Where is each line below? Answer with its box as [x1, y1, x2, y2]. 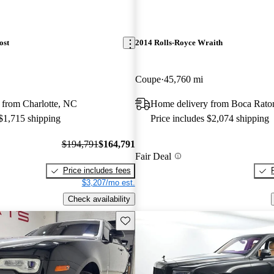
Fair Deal [135, 150, 171, 161]
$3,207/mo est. [81, 178, 135, 188]
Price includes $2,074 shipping [150, 113, 269, 124]
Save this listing [119, 215, 177, 224]
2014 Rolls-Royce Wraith [135, 38, 223, 48]
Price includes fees [62, 166, 131, 176]
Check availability [67, 194, 130, 204]
